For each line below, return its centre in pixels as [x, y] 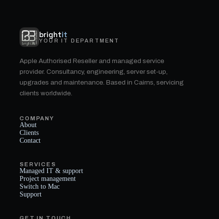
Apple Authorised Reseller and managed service [92, 61]
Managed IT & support [51, 171]
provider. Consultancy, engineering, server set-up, [94, 72]
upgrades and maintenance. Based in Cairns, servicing [102, 82]
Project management [48, 179]
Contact [30, 141]
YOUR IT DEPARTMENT [79, 41]
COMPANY [37, 118]
